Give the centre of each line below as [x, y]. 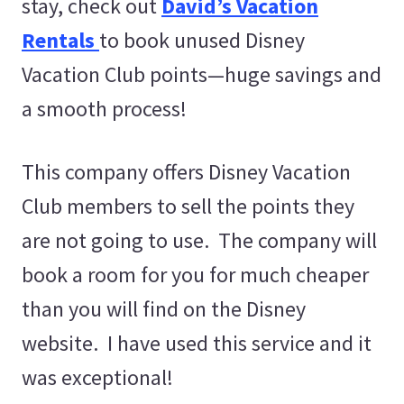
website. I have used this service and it [197, 343]
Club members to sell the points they [188, 206]
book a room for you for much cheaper [195, 275]
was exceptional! [97, 377]
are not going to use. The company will [199, 240]
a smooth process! [104, 109]
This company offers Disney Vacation [186, 172]
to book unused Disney [202, 40]
